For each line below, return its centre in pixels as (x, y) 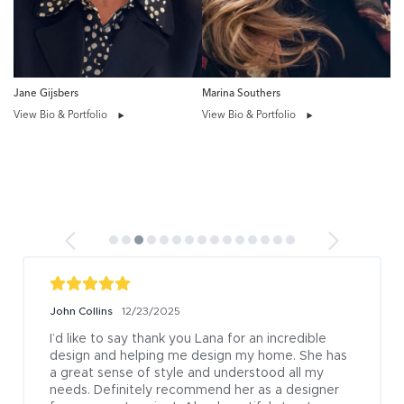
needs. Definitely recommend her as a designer (194, 391)
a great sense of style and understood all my (187, 374)
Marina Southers (241, 93)
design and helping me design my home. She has (198, 357)
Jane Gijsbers (46, 93)
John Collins (81, 312)
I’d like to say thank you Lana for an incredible (188, 340)
